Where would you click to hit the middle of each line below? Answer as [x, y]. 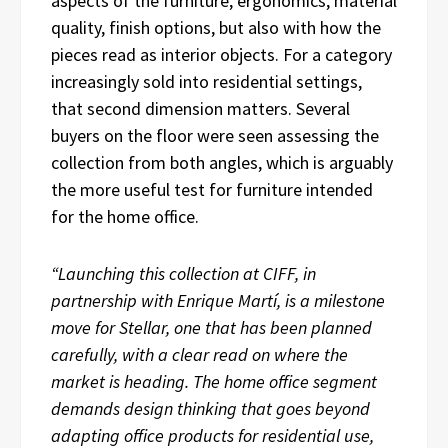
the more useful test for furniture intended [212, 190]
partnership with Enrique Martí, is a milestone [218, 301]
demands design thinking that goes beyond [210, 409]
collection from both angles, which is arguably [222, 163]
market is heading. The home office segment [214, 382]
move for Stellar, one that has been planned [211, 328]
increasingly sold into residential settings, [206, 82]
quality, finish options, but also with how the [216, 28]
